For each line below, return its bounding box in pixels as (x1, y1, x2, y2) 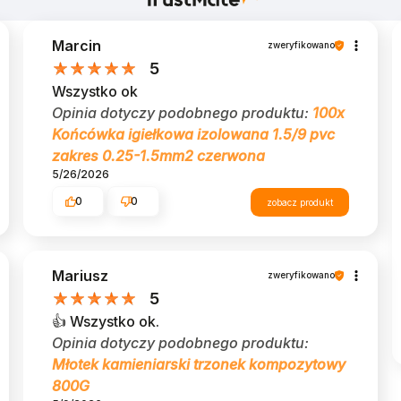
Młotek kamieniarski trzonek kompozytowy (52, 354, 346, 373)
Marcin (52, 36, 101, 55)
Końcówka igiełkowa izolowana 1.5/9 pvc (52, 124, 335, 143)
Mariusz (52, 266, 108, 285)
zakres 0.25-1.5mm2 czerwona (52, 146, 265, 165)
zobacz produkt (267, 196, 333, 208)
